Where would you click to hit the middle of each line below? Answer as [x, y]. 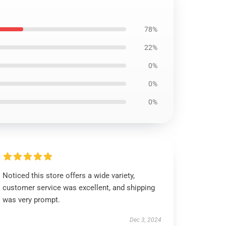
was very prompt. [32, 200]
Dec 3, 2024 [145, 220]
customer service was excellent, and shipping [79, 188]
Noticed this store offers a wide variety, [69, 176]
